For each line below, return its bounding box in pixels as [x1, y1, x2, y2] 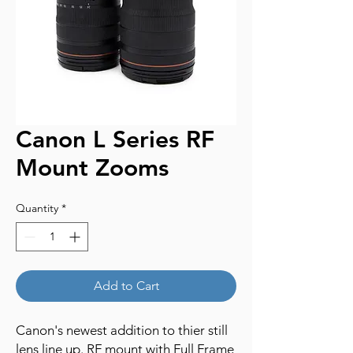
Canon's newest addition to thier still [16, 322, 228, 339]
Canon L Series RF [16, 125, 214, 154]
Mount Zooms [16, 154, 169, 183]
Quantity [16, 201, 58, 216]
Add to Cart [93, 278, 159, 294]
